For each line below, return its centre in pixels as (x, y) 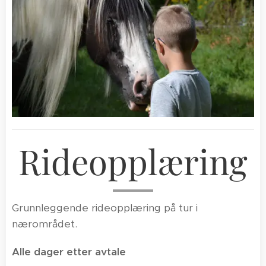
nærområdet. (45, 224)
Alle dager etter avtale (69, 251)
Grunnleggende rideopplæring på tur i (105, 208)
